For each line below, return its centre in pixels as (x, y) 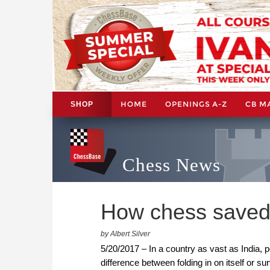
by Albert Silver (125, 234)
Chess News (171, 165)
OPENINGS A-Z (196, 104)
